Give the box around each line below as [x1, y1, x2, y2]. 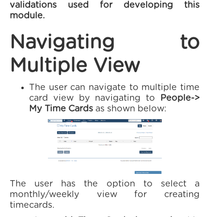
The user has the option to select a [10, 180, 200, 188]
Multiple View [10, 56, 140, 76]
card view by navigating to [29, 94, 160, 103]
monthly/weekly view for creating [10, 190, 200, 199]
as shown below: [93, 105, 167, 113]
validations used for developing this [10, 1, 200, 10]
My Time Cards [29, 105, 93, 113]
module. [10, 12, 45, 20]
